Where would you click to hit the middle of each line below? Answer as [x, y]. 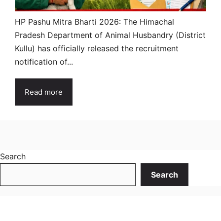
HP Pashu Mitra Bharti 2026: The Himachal [94, 21]
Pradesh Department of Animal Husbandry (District [110, 35]
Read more [44, 92]
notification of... [44, 61]
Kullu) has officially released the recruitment [97, 48]
